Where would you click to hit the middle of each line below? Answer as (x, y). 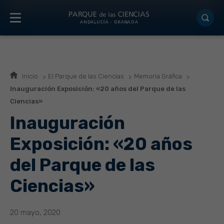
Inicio (30, 76)
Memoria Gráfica (158, 76)
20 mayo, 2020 (35, 212)
